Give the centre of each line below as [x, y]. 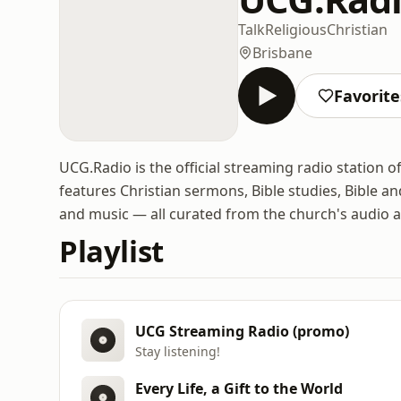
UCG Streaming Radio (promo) [242, 331]
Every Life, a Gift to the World [239, 388]
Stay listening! [178, 351]
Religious [296, 29]
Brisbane [282, 52]
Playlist [111, 251]
